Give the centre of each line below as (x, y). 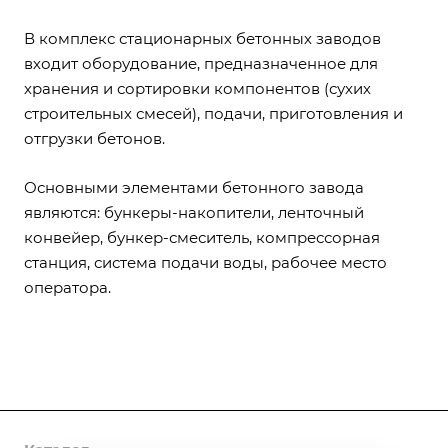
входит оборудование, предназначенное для (201, 63)
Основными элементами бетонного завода (194, 187)
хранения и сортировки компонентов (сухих (197, 88)
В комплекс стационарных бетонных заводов (202, 38)
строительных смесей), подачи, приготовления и (213, 113)
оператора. (67, 287)
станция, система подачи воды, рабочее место (205, 262)
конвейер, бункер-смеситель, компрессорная (202, 237)
